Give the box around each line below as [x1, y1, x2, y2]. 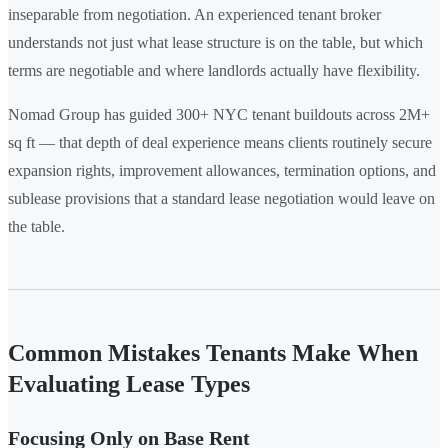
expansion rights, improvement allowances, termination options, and [8, 161, 436, 179]
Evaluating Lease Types [8, 370, 250, 397]
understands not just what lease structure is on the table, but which [8, 33, 423, 51]
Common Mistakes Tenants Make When [8, 339, 418, 366]
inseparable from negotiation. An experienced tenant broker [8, 5, 381, 23]
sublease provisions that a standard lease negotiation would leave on [8, 189, 435, 207]
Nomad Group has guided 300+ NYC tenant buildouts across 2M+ [8, 105, 430, 123]
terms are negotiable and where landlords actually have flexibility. [8, 61, 420, 79]
